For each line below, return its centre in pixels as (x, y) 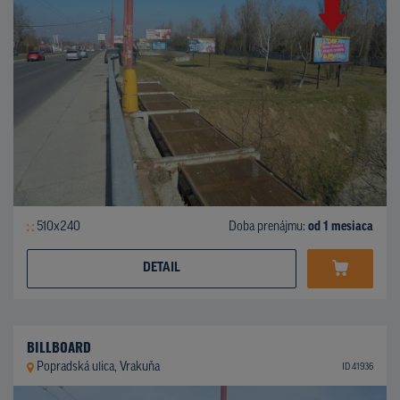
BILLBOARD (59, 346)
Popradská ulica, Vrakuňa (98, 367)
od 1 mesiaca (341, 227)
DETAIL (162, 268)
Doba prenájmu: (268, 227)
